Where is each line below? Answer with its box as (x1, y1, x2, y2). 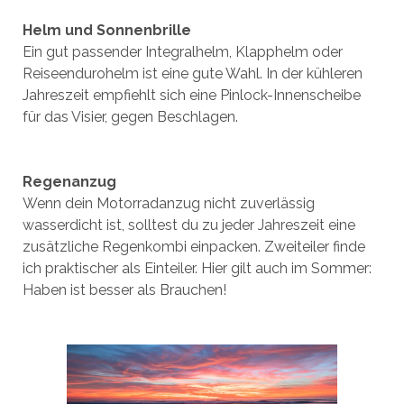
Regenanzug (22, 173, 116, 190)
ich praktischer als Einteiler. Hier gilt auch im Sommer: (22, 260, 372, 277)
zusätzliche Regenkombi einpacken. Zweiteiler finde (22, 238, 365, 255)
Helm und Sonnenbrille (22, 22, 191, 39)
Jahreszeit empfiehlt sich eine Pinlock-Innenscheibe (22, 87, 361, 104)
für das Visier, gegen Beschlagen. (22, 108, 238, 125)
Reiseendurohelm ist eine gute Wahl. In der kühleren (22, 65, 363, 82)
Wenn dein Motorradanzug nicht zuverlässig (22, 195, 315, 212)
